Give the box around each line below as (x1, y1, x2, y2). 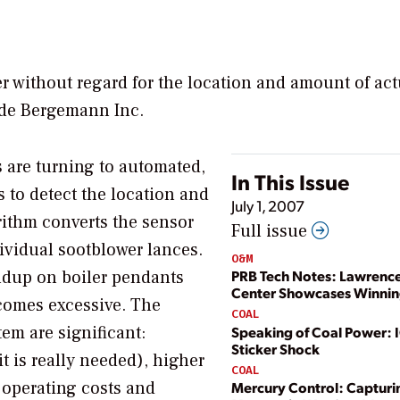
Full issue (231, 220, 312, 244)
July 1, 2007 (231, 196, 304, 216)
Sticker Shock (231, 338, 320, 358)
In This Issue (231, 167, 349, 196)
